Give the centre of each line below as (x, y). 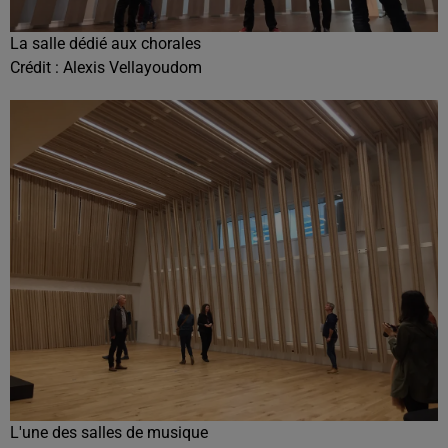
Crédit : (36, 67)
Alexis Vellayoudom (132, 67)
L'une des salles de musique (109, 432)
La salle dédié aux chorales (105, 43)
